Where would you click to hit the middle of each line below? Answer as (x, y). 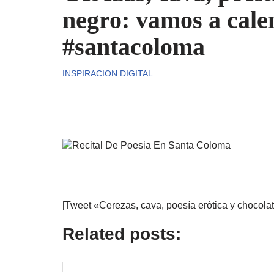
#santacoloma (134, 47)
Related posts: (122, 234)
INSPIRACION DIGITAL (108, 73)
